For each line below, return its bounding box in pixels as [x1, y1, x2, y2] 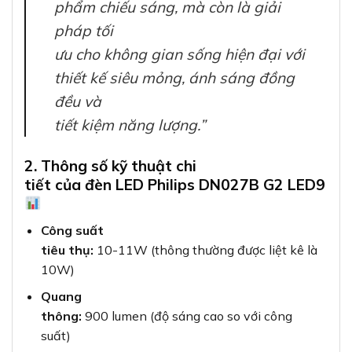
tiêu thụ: [40, 241, 93, 258]
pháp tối [54, 21, 113, 41]
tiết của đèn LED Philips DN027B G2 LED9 [24, 175, 325, 195]
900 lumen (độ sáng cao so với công [81, 308, 292, 324]
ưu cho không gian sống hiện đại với [54, 45, 305, 64]
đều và [54, 92, 101, 112]
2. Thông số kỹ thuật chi [24, 156, 196, 176]
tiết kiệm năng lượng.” [54, 115, 206, 135]
